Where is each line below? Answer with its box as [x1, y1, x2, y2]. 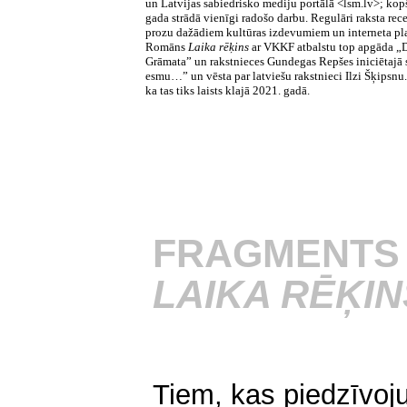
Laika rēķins [187, 40, 249, 54]
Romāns [144, 40, 188, 54]
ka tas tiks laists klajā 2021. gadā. [144, 84, 310, 97]
